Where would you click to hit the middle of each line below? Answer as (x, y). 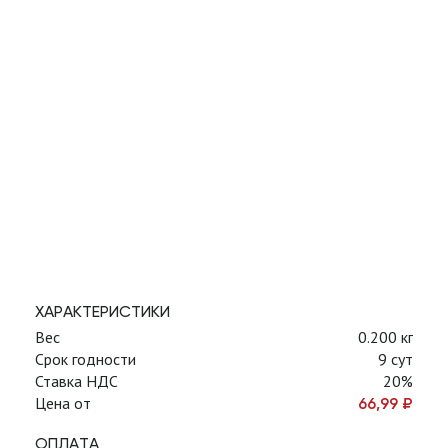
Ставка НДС (76, 381)
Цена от (63, 403)
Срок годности (85, 359)
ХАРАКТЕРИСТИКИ (102, 311)
